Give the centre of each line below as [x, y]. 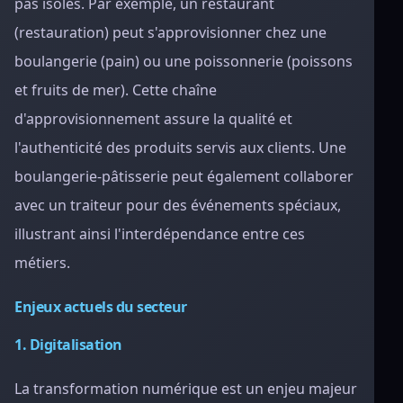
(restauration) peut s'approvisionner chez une [170, 32]
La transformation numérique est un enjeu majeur [186, 389]
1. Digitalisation [68, 345]
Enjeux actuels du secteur [101, 307]
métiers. [42, 263]
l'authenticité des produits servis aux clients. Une [180, 148]
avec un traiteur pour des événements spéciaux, [178, 205]
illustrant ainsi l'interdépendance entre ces [160, 234]
